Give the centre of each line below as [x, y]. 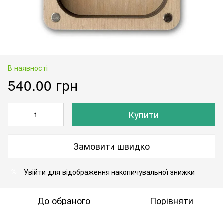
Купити [143, 114]
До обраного [64, 200]
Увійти [35, 171]
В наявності [28, 67]
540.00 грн [43, 84]
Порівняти [171, 200]
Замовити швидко [111, 146]
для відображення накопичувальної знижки [120, 171]
